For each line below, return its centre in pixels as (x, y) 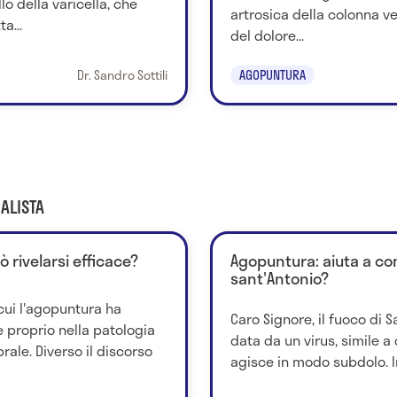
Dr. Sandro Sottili (122, 74)
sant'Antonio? (279, 278)
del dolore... (267, 35)
